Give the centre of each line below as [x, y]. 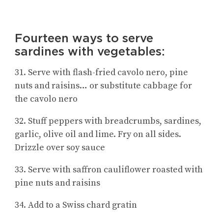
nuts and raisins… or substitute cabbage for [103, 85]
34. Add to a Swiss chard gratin [76, 205]
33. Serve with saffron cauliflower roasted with [109, 169]
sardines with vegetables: [90, 51]
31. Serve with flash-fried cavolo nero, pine [101, 72]
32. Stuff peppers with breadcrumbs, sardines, [108, 121]
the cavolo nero [46, 99]
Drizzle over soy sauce [60, 147]
